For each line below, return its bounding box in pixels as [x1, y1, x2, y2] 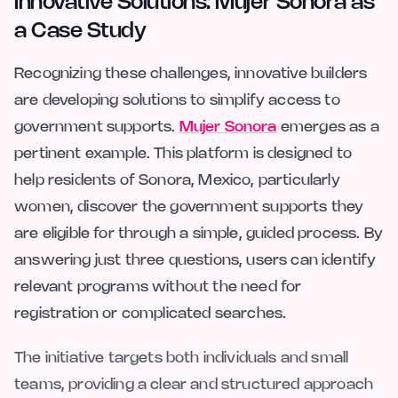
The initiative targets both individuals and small [14, 350, 349, 365]
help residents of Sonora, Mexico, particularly [14, 172, 340, 187]
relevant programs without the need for [14, 279, 302, 294]
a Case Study [14, 20, 147, 42]
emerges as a [276, 119, 379, 134]
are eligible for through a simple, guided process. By [14, 226, 384, 241]
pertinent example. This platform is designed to [14, 146, 352, 161]
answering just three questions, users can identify [14, 252, 377, 267]
